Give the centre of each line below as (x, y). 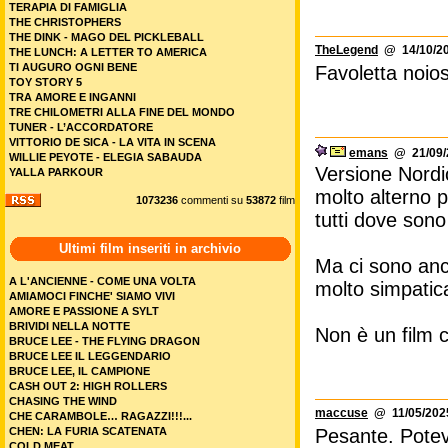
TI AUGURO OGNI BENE (73, 67)
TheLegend (346, 50)
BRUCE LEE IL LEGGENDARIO (90, 356)
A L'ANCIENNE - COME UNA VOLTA (102, 281)
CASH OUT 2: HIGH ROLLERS (88, 386)
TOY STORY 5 (45, 82)
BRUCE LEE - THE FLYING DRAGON (104, 341)
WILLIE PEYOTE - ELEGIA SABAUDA (105, 157)
